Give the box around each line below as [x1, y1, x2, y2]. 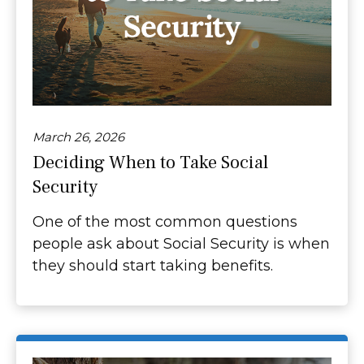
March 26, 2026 [32, 128, 124, 145]
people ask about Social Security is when [32, 234, 330, 253]
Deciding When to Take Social [32, 149, 268, 175]
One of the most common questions [32, 212, 297, 231]
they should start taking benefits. [32, 256, 273, 275]
